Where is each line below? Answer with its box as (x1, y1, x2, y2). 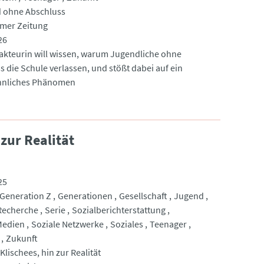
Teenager (149, 217, 187, 230)
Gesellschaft (118, 189, 167, 202)
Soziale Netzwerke (31, 217, 104, 230)
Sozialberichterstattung (71, 203, 166, 216)
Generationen (57, 189, 113, 202)
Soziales (110, 217, 143, 230)
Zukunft (5, 232, 38, 244)
